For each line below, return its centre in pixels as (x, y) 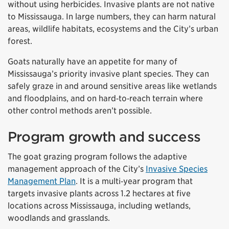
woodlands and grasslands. (59, 218)
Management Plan (42, 181)
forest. (20, 41)
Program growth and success (104, 137)
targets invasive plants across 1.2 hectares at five (99, 194)
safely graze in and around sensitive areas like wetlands (112, 86)
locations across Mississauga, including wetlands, (99, 206)
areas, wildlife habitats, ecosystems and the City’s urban (113, 29)
